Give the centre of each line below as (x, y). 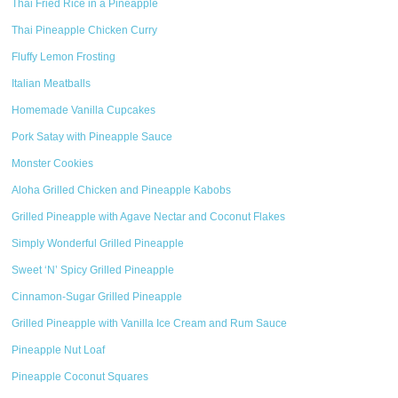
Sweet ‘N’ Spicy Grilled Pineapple (93, 270)
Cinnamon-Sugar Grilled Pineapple (97, 297)
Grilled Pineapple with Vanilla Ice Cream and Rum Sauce (150, 323)
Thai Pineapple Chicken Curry (85, 30)
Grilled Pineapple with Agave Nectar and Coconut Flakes (149, 217)
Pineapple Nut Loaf (59, 350)
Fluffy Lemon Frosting (64, 57)
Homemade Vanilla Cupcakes (84, 110)
